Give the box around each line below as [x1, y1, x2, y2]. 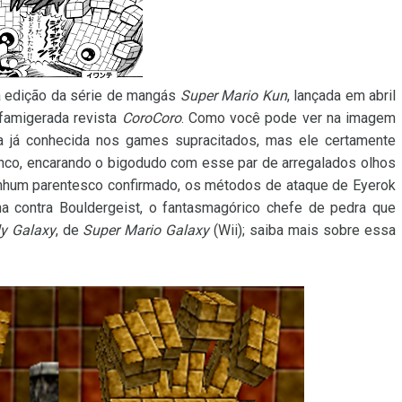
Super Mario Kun [179, 87, 287, 105]
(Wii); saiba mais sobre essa [209, 222, 396, 240]
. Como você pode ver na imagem [180, 109, 396, 127]
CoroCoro [121, 109, 181, 127]
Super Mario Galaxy [83, 222, 210, 240]
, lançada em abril [286, 87, 397, 105]
